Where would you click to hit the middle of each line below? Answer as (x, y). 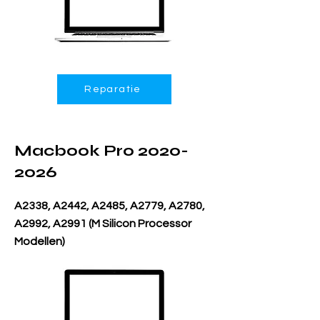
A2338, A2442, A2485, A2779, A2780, (110, 206)
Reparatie (113, 89)
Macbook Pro (76, 151)
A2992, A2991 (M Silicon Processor (103, 224)
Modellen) (40, 241)
